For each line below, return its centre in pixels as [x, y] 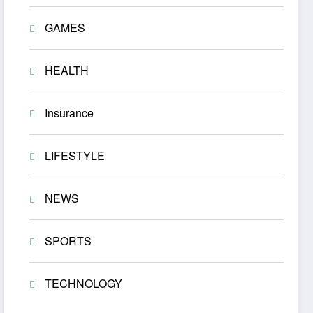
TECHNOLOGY [84, 284]
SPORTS [68, 241]
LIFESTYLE [75, 156]
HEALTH [67, 71]
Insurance [70, 113]
